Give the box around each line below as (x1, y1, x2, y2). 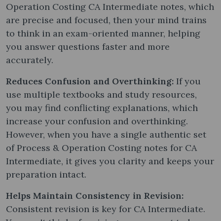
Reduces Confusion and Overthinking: (6, 75, 174, 87)
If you (174, 75, 201, 87)
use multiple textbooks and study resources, (6, 88, 197, 100)
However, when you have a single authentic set (6, 128, 206, 140)
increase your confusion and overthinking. (6, 115, 188, 127)
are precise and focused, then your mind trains (6, 14, 207, 26)
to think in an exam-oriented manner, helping (6, 27, 200, 39)
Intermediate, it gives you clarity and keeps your (6, 155, 214, 167)
